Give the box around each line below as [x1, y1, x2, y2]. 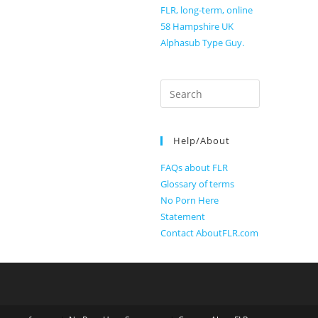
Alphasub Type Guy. [160, 36, 244, 49]
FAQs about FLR [160, 161, 228, 174]
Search [160, 81, 192, 94]
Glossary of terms [160, 177, 234, 190]
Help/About [173, 134, 230, 147]
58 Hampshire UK [160, 20, 234, 33]
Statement [160, 210, 205, 223]
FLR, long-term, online [160, 4, 253, 16]
